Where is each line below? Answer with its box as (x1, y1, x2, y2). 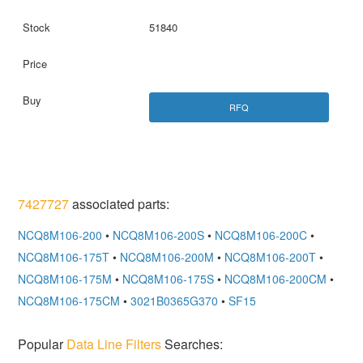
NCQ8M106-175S (122, 271, 215, 288)
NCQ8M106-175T (18, 249, 110, 266)
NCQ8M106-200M (120, 249, 215, 266)
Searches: (161, 334, 224, 353)
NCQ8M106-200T (224, 249, 317, 266)
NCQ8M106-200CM (224, 271, 327, 288)
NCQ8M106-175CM (18, 293, 121, 310)
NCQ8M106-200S (113, 227, 205, 244)
